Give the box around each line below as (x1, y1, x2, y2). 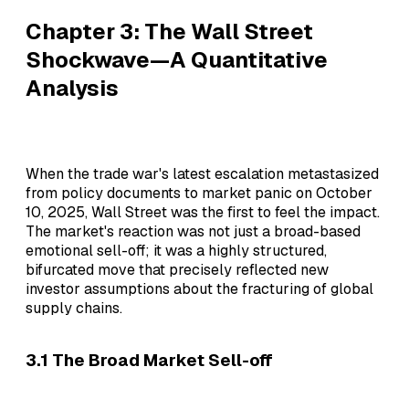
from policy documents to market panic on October (26, 183, 372, 203)
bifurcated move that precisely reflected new (26, 259, 329, 279)
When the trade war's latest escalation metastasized (26, 163, 379, 184)
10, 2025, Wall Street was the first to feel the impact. (26, 202, 380, 222)
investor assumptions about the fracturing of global (26, 278, 373, 299)
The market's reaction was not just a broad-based (26, 221, 361, 241)
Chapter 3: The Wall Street (26, 16, 313, 46)
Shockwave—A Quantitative (26, 45, 328, 74)
